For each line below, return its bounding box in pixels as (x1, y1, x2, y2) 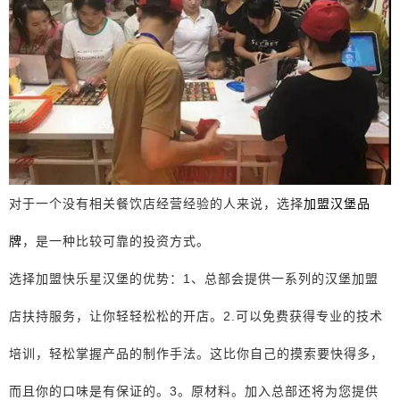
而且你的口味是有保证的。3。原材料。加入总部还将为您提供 (9, 383, 379, 398)
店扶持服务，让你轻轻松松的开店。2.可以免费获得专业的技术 (9, 308, 383, 323)
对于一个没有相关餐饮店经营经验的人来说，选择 (9, 196, 304, 211)
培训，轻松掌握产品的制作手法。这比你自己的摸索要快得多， (9, 346, 384, 361)
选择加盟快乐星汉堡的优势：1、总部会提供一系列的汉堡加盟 (9, 271, 379, 286)
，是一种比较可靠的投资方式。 (22, 233, 210, 248)
